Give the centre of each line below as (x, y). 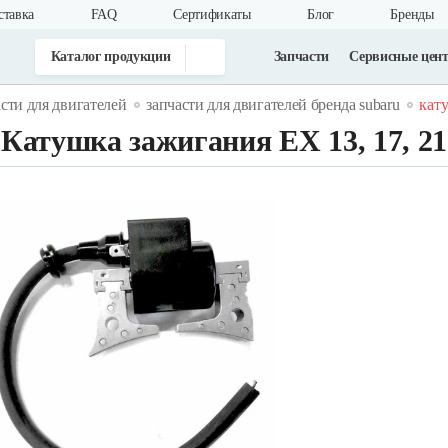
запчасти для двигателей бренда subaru (273, 104)
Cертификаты (212, 14)
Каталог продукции (110, 56)
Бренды (412, 14)
